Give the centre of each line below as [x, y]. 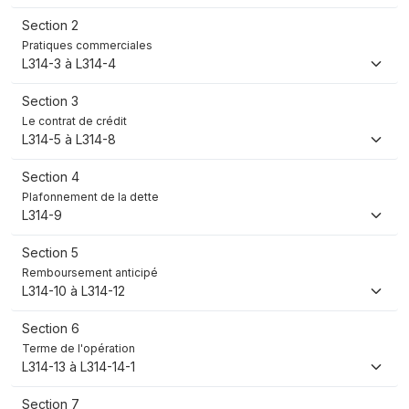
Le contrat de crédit [74, 121]
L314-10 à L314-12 [73, 291]
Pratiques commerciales [87, 46]
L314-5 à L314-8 [69, 140]
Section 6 [51, 329]
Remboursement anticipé [90, 273]
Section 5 [50, 253]
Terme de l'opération [79, 349]
